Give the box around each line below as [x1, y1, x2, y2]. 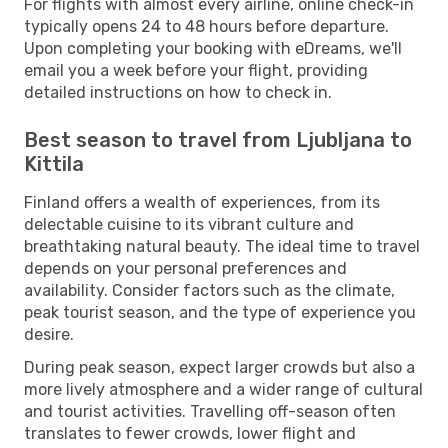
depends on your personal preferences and [24, 258, 347, 278]
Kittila [24, 151, 84, 176]
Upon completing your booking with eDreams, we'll [24, 38, 402, 58]
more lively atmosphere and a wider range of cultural [24, 379, 423, 399]
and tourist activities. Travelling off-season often [24, 401, 396, 421]
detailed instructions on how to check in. [24, 82, 332, 102]
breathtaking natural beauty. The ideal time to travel [24, 236, 420, 256]
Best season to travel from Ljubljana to [24, 127, 412, 152]
